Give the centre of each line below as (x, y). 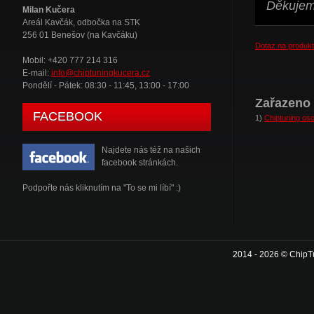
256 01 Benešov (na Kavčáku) (80, 35)
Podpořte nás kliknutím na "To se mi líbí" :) (102, 188)
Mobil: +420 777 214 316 (70, 60)
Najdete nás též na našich (151, 150)
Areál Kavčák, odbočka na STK (81, 22)
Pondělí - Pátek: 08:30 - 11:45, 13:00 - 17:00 (106, 86)
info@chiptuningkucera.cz (101, 73)
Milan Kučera (49, 10)
